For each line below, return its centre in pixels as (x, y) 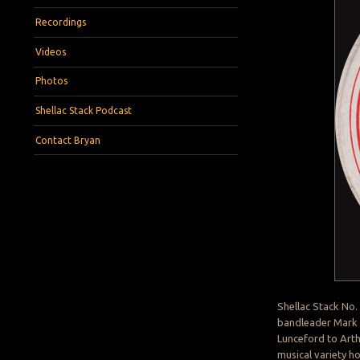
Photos (52, 81)
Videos (51, 51)
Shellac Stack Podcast (84, 110)
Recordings (61, 22)
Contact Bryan (68, 140)
